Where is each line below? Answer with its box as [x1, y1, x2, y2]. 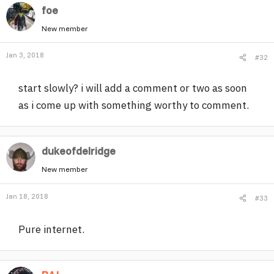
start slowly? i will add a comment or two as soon [18, 81, 247, 95]
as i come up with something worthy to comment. [18, 98, 249, 112]
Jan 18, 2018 [6, 191, 48, 201]
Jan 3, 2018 [6, 50, 44, 59]
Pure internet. [18, 222, 84, 236]
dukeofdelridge [42, 144, 116, 157]
